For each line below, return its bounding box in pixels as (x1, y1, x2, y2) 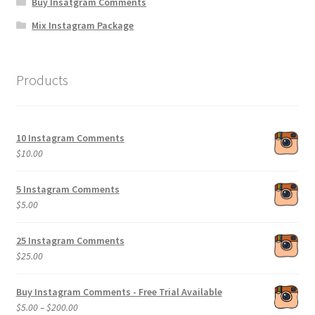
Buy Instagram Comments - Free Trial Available (15, 285, 222, 298)
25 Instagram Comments (15, 233, 124, 247)
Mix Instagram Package (32, 19, 134, 32)
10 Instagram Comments (15, 131, 124, 144)
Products (15, 71, 68, 89)
